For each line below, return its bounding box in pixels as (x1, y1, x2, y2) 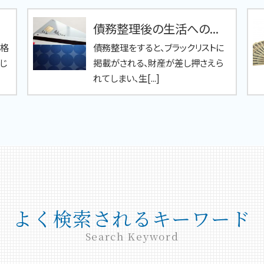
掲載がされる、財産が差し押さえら (93, 55, 224, 69)
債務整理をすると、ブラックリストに (93, 40, 225, 54)
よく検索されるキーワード (13, 204, 251, 232)
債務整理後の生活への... (93, 19, 219, 37)
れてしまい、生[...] (93, 71, 160, 84)
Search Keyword (85, 229, 179, 244)
